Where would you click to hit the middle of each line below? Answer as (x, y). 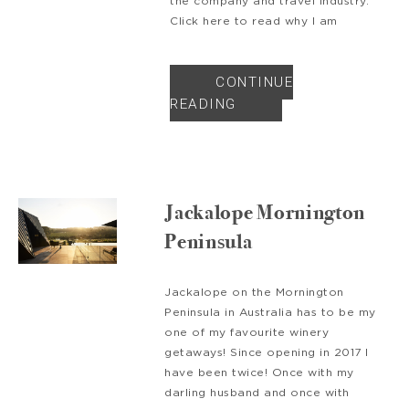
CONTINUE (255, 82)
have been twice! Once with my (259, 372)
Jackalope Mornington (265, 212)
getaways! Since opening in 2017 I (267, 351)
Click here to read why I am (254, 20)
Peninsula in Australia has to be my (270, 311)
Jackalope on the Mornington (254, 291)
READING (203, 104)
